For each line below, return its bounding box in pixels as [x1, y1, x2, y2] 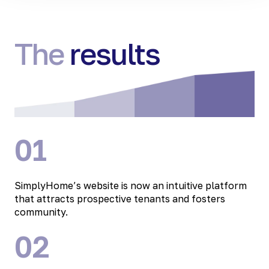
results [70, 36, 160, 72]
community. [14, 205, 68, 218]
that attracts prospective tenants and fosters [14, 192, 225, 205]
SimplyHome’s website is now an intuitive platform [14, 179, 247, 192]
